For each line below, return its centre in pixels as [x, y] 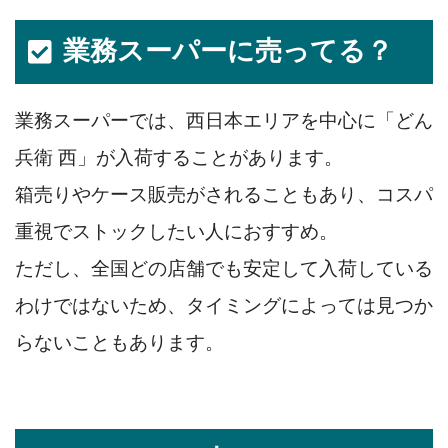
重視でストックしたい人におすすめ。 [176, 232]
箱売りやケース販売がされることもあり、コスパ [224, 195]
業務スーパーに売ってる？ [228, 51]
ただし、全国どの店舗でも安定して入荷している [224, 269]
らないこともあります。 [119, 343]
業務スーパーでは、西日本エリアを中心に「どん [224, 121]
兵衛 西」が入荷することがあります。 [179, 158]
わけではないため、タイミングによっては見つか [224, 306]
